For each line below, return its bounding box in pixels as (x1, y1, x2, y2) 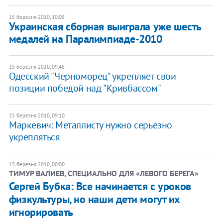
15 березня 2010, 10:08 (8, 13, 65, 20)
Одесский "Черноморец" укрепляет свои (8, 69, 176, 83)
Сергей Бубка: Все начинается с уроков (8, 179, 191, 193)
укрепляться (8, 130, 60, 143)
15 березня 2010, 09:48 (8, 63, 65, 70)
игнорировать (8, 205, 73, 219)
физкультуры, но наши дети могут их (8, 192, 180, 206)
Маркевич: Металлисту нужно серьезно (8, 118, 172, 131)
